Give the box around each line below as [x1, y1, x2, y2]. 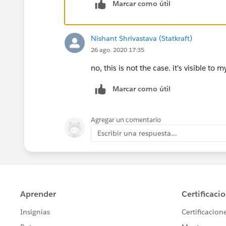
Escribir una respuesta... [97, 128, 177, 138]
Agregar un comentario [91, 115, 161, 124]
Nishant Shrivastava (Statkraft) [91, 33, 192, 43]
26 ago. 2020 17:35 [91, 45, 144, 54]
